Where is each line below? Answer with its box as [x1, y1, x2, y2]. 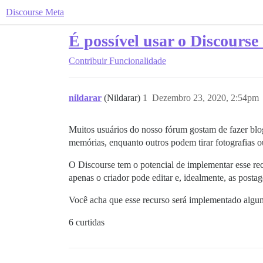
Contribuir [69, 56, 107, 66]
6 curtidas [69, 217, 104, 227]
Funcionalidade [109, 56, 166, 66]
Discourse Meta [6, 7, 64, 17]
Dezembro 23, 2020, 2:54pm [152, 93, 259, 103]
